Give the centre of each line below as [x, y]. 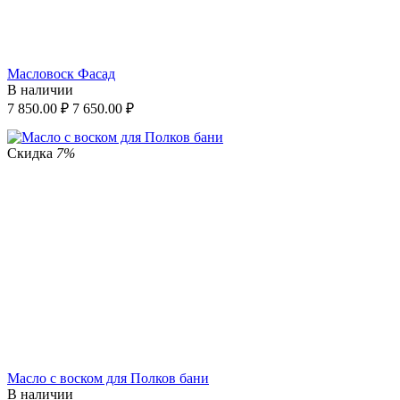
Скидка [32, 153]
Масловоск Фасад [61, 73]
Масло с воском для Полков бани [108, 378]
